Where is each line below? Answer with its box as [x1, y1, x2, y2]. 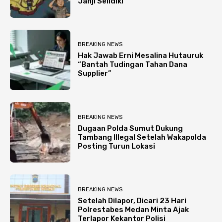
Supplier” [78, 69, 112, 78]
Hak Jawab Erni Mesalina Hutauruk [78, 51, 204, 60]
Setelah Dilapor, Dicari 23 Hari [78, 196, 187, 205]
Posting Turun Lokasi [78, 141, 156, 151]
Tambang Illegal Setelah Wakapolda [78, 132, 207, 142]
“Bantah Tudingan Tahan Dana [78, 60, 188, 69]
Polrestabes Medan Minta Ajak [78, 205, 189, 214]
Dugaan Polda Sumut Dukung [78, 123, 183, 133]
